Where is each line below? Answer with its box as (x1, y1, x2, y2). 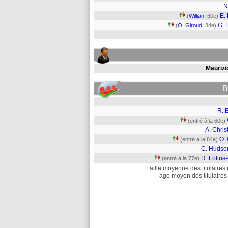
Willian (189, 13, 204, 19)
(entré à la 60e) (188, 118, 225, 124)
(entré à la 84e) (180, 136, 218, 142)
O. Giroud (178, 22, 202, 28)
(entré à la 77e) (162, 155, 199, 161)
